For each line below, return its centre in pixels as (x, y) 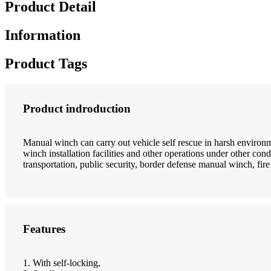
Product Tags (46, 63)
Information (43, 35)
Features (44, 229)
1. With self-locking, (62, 263)
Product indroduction (77, 108)
